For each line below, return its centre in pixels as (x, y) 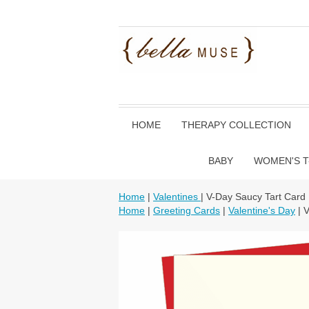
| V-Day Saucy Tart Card (253, 197)
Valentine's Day (262, 210)
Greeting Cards (187, 210)
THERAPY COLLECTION (236, 125)
